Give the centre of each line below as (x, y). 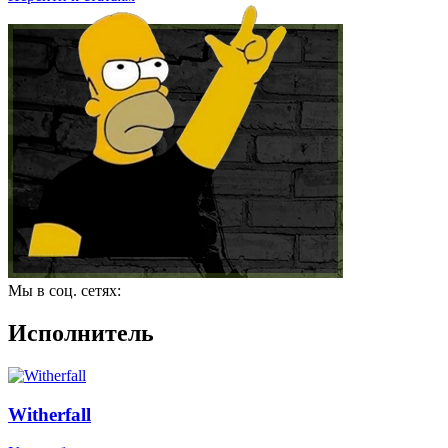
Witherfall (49, 414)
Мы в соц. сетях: (64, 290)
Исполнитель (81, 332)
